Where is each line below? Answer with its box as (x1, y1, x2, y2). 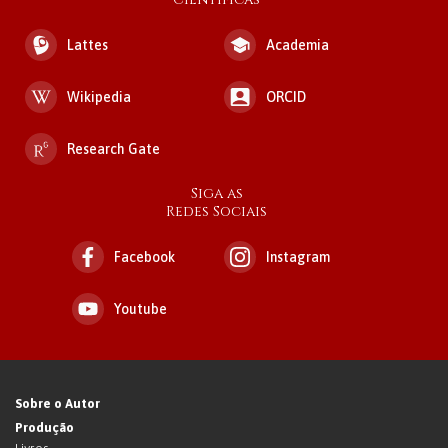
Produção (15, 420, 74, 435)
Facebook (114, 248, 175, 265)
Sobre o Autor (15, 396, 100, 411)
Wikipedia (67, 88, 131, 105)
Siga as (190, 184, 243, 203)
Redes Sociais (166, 202, 267, 221)
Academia (266, 36, 329, 53)
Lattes (67, 36, 108, 53)
